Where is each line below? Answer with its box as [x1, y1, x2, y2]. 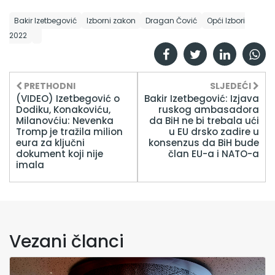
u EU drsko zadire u [169, 125, 259, 138]
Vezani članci [9, 229, 124, 254]
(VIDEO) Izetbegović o [16, 91, 120, 105]
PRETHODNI [22, 79, 76, 92]
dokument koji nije [16, 147, 103, 160]
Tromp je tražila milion [16, 125, 123, 138]
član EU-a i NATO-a [168, 147, 259, 160]
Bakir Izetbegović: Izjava [144, 91, 259, 105]
